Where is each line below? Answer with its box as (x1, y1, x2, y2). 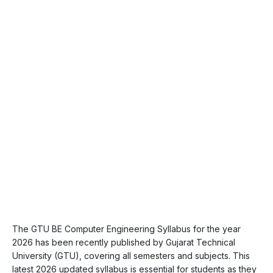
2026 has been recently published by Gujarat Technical (12, 236, 235, 247)
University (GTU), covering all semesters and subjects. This (12, 250, 250, 261)
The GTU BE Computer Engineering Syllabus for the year (12, 223, 241, 234)
